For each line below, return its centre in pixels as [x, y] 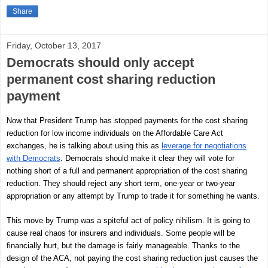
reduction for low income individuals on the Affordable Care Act [115, 133]
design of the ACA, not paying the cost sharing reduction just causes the [132, 258]
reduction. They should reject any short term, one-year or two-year [121, 183]
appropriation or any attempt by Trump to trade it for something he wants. [133, 196]
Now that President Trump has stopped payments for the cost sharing [127, 120]
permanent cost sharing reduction [111, 79]
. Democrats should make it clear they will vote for [147, 158]
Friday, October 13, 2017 [54, 45]
